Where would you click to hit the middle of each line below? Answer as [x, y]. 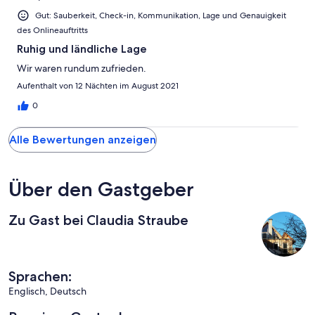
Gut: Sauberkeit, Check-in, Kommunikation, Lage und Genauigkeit [161, 16]
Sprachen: [40, 277]
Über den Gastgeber [101, 189]
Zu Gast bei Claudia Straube [98, 220]
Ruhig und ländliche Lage [82, 49]
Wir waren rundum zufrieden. [82, 69]
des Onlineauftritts [52, 31]
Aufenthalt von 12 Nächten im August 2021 [98, 86]
